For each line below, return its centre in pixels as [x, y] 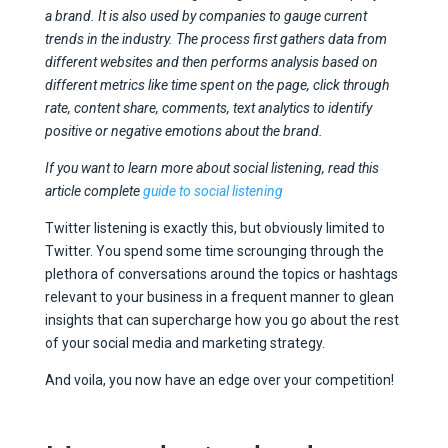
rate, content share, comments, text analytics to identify [208, 107]
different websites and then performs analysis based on [211, 61]
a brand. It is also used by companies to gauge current [205, 15]
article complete [93, 190]
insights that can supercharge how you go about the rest [221, 319]
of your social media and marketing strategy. [186, 342]
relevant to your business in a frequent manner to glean [219, 296]
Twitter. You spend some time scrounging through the [214, 250]
